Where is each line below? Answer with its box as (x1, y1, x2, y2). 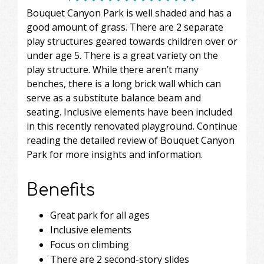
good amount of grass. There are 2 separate (27, 20, 223, 34)
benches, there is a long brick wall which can (27, 77, 221, 90)
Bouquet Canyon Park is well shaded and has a (27, 6, 232, 19)
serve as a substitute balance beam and (27, 91, 201, 104)
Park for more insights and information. (27, 147, 203, 161)
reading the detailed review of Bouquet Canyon (27, 133, 235, 147)
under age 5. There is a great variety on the (27, 48, 218, 62)
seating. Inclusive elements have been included (27, 105, 232, 118)
